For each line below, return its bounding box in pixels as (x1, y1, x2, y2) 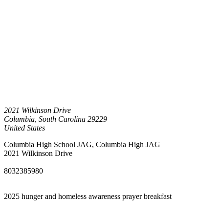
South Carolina (39, 114, 86, 123)
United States (4, 123, 45, 132)
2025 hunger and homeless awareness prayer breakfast (4, 192, 172, 200)
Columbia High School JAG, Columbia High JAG (4, 140, 160, 149)
